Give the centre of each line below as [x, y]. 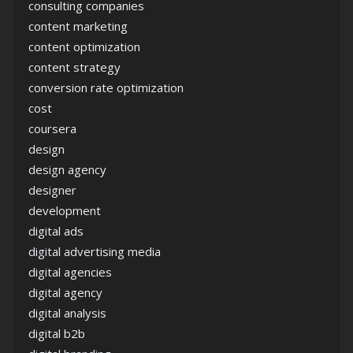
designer [52, 190]
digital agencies [70, 271]
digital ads [56, 230]
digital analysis [67, 312]
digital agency [65, 292]
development [65, 210]
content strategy [74, 67]
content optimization [84, 46]
